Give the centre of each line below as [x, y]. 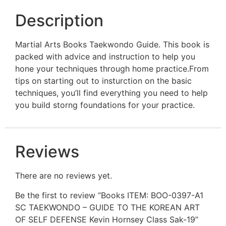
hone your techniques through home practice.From [112, 68]
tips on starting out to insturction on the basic [103, 80]
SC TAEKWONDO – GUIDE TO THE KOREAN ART [107, 207]
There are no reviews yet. [64, 176]
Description [59, 20]
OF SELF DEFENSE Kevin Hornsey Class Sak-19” [107, 219]
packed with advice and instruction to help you [105, 56]
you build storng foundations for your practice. [105, 105]
